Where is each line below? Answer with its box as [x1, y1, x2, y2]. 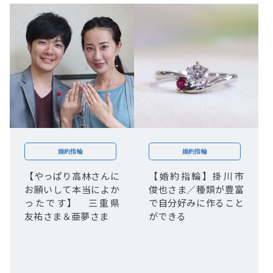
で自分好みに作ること [149, 196, 244, 210]
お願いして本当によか [24, 183, 119, 196]
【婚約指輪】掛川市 [149, 169, 244, 183]
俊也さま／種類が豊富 [149, 183, 244, 196]
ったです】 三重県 [24, 196, 119, 210]
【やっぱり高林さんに [24, 169, 119, 183]
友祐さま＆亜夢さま [24, 210, 109, 223]
